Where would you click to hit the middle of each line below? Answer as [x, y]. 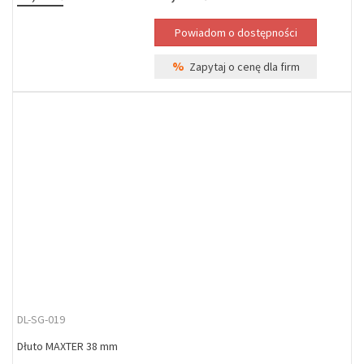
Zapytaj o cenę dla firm [242, 67]
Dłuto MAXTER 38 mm [67, 346]
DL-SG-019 [41, 319]
